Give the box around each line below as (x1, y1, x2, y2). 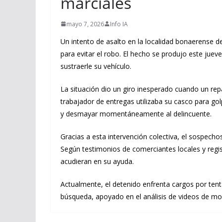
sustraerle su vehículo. (60, 61, 131, 71)
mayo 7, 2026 (66, 19, 104, 28)
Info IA (110, 19, 128, 28)
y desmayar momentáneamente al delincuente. (60, 109, 212, 118)
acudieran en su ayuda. (60, 156, 134, 166)
